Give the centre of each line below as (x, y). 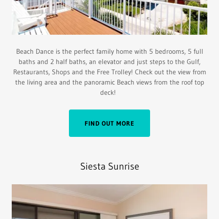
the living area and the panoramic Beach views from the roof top (109, 82)
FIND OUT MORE (109, 123)
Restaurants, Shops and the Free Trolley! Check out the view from (109, 72)
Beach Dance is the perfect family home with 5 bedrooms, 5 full (109, 52)
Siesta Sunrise (109, 166)
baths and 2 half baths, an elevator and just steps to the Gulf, (109, 62)
